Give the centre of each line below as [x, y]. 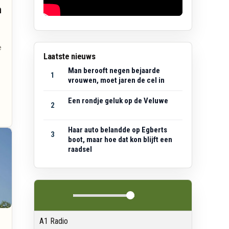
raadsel [80, 150]
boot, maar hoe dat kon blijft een [120, 140]
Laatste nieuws [70, 56]
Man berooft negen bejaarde [114, 71]
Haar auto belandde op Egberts [118, 130]
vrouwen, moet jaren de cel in [116, 81]
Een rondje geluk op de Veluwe [118, 101]
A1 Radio [54, 221]
